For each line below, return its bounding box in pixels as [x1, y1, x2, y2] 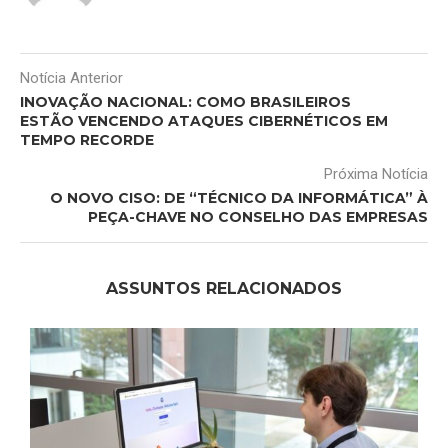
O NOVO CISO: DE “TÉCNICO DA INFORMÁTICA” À [50, 189, 428, 208]
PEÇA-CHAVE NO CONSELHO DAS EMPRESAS [88, 208, 428, 227]
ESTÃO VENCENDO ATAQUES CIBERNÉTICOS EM [20, 112, 388, 131]
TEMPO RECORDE [20, 131, 154, 150]
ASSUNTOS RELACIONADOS [106, 279, 342, 299]
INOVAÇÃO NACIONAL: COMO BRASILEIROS [20, 93, 351, 112]
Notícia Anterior [20, 69, 123, 88]
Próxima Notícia [324, 165, 428, 184]
